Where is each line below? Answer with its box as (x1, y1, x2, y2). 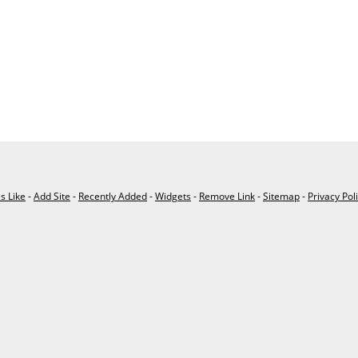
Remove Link (199, 189, 255, 203)
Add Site (34, 189, 70, 203)
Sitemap (263, 189, 300, 203)
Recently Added (78, 189, 147, 203)
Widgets (155, 189, 191, 203)
